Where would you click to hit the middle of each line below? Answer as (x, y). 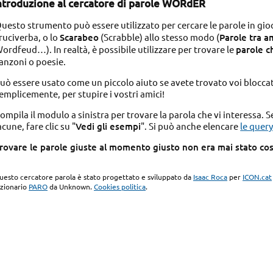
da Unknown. (71, 187)
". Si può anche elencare (191, 126)
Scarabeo (80, 37)
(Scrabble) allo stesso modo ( (159, 37)
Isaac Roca (211, 177)
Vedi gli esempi (108, 126)
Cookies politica (120, 187)
